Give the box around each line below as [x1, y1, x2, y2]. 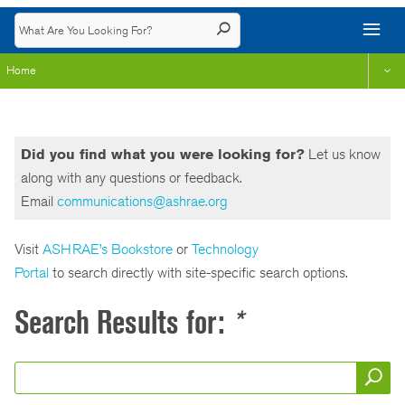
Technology [192, 240, 259, 258]
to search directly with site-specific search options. [49, 263, 348, 281]
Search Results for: [14, 304, 231, 342]
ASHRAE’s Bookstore [42, 240, 176, 258]
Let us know [305, 145, 381, 163]
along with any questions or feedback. [21, 168, 246, 186]
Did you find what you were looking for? [21, 145, 305, 163]
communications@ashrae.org [57, 192, 228, 210]
